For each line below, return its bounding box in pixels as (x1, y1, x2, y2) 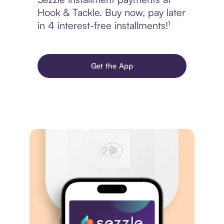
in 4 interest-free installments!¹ (37, 19, 170, 32)
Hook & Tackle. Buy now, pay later (37, 6, 185, 19)
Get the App (90, 61, 133, 71)
